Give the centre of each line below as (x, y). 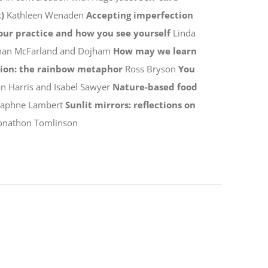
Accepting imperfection (139, 15)
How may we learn (155, 51)
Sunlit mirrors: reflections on (130, 104)
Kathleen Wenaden (45, 15)
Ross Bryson (150, 68)
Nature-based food (155, 86)
